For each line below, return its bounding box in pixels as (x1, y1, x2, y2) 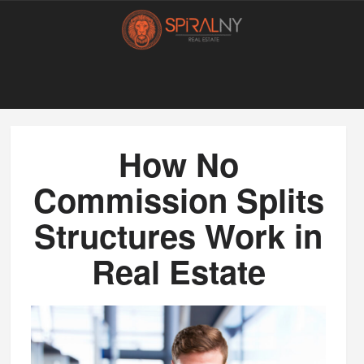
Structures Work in (34, 212, 323, 258)
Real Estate (91, 248, 266, 294)
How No (118, 141, 239, 187)
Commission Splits (32, 176, 324, 223)
